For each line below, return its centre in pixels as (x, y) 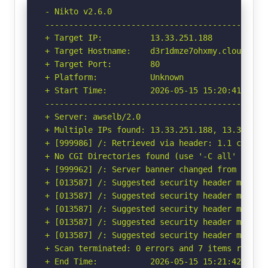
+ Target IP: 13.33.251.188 (129, 37)
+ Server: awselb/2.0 (93, 116)
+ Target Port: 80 (102, 64)
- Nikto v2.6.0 (78, 11)
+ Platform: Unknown (114, 77)
